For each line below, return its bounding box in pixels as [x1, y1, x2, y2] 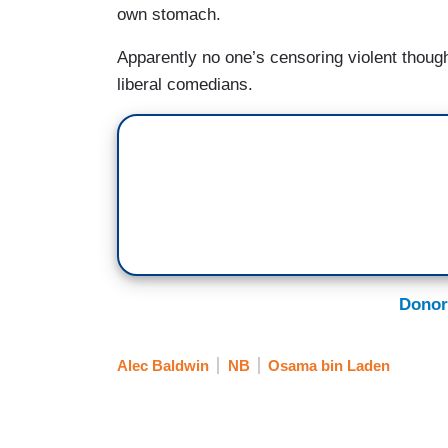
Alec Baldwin [117, 356, 209, 374]
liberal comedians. [117, 75, 253, 95]
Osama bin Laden [268, 356, 390, 374]
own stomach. [117, 5, 221, 25]
